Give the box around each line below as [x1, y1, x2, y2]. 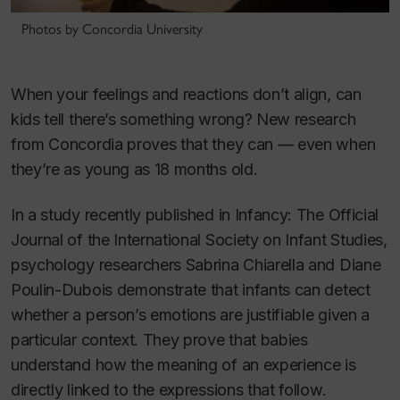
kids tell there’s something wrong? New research [11, 110, 356, 129]
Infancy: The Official [234, 204, 379, 224]
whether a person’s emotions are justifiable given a [11, 304, 370, 324]
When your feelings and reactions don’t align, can [11, 85, 362, 104]
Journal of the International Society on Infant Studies [11, 229, 383, 249]
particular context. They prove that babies [11, 329, 308, 349]
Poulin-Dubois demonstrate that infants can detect [11, 279, 371, 299]
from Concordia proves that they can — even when [11, 135, 376, 154]
